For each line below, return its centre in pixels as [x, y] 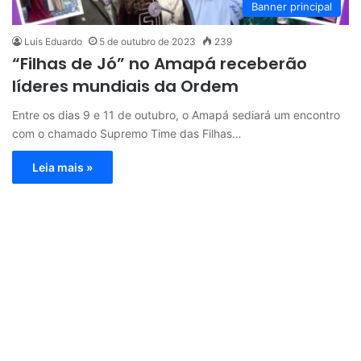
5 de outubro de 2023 [147, 41]
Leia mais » [62, 167]
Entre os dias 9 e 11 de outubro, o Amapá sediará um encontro [176, 114]
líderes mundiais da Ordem [125, 86]
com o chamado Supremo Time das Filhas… [127, 133]
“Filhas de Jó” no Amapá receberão [160, 63]
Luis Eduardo [53, 41]
